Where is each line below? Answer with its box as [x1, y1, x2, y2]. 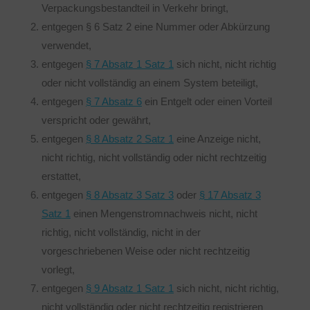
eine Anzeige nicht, [174, 133, 261, 145]
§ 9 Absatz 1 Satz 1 [86, 282, 174, 294]
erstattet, [42, 170, 81, 182]
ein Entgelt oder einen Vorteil [142, 95, 272, 107]
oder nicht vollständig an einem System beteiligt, [42, 77, 258, 89]
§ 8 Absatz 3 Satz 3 [86, 189, 174, 201]
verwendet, [42, 39, 91, 51]
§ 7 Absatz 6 [86, 95, 142, 107]
